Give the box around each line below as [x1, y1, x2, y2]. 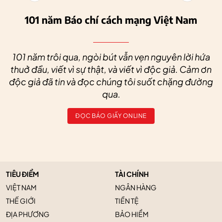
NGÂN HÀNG [115, 183, 157, 192]
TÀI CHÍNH [115, 169, 149, 179]
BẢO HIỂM [115, 210, 149, 219]
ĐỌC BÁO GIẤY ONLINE [75, 112, 147, 120]
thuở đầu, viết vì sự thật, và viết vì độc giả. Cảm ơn [10, 63, 212, 75]
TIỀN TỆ [115, 196, 139, 206]
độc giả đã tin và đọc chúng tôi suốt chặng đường [9, 76, 213, 88]
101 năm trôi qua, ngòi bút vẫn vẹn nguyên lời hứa [12, 51, 210, 63]
